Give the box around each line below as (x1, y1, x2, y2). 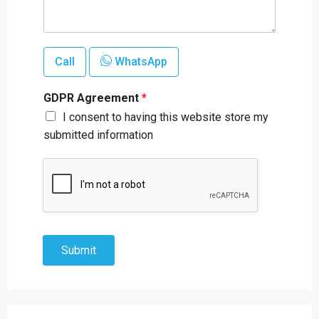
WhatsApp (112, 55, 167, 68)
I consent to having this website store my (63, 110, 268, 124)
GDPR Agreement (43, 91, 142, 105)
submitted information (43, 128, 153, 142)
